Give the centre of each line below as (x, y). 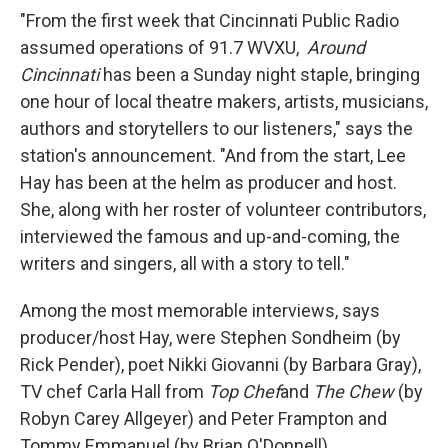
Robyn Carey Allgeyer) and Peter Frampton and (203, 419)
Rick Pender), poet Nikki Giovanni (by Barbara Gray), (220, 365)
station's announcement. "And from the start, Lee (213, 156)
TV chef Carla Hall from (114, 392)
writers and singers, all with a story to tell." (185, 264)
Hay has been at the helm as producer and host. (208, 183)
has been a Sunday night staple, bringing (259, 75)
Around (336, 48)
